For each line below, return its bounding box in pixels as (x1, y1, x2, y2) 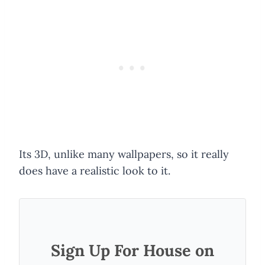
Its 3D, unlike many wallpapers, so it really (19, 147, 229, 161)
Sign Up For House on (51, 240, 214, 260)
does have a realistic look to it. (19, 163, 170, 177)
